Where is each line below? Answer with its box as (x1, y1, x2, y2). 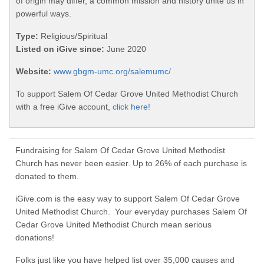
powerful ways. (16, 9, 71, 19)
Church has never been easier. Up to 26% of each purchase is (15, 159, 247, 169)
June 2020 (104, 44, 146, 54)
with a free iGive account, (16, 102, 113, 112)
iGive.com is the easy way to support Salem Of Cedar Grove (15, 194, 240, 204)
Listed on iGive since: (16, 44, 104, 54)
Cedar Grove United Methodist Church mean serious (15, 220, 212, 230)
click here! (113, 102, 150, 112)
